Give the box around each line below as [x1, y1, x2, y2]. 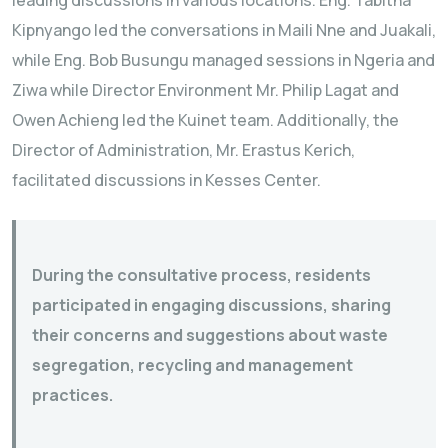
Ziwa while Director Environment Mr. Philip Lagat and [12, 78, 399, 101]
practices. [32, 383, 113, 406]
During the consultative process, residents [32, 263, 371, 286]
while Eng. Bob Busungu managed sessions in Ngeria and [12, 48, 435, 71]
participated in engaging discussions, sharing [32, 293, 391, 316]
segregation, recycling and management [32, 353, 353, 376]
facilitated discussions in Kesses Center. [12, 168, 321, 191]
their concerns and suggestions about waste [32, 323, 388, 346]
